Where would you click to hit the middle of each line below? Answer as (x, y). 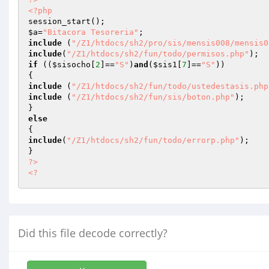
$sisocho (71, 65)
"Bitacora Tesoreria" (91, 32)
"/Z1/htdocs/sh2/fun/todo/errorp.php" (153, 140)
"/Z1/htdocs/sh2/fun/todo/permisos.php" (158, 54)
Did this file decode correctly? (93, 233)
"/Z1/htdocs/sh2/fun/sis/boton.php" (153, 97)
